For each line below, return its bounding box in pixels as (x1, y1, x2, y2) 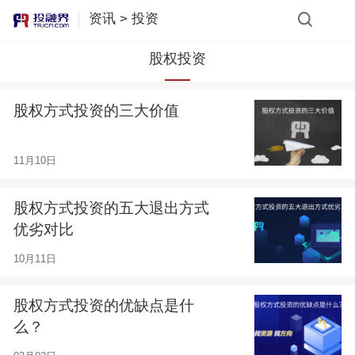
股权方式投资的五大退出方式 (13, 200, 209, 217)
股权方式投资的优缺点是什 (13, 297, 194, 315)
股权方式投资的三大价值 (13, 101, 179, 119)
